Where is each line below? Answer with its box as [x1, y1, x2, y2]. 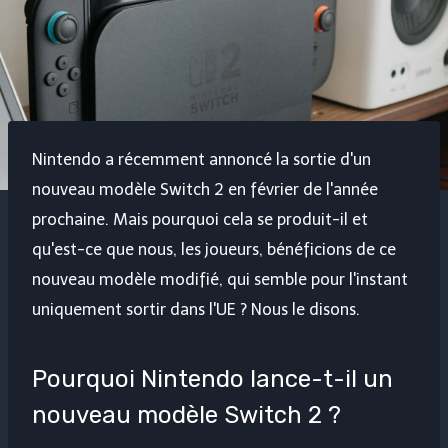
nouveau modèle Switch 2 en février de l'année [32, 180, 378, 200]
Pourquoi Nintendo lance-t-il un [32, 365, 393, 394]
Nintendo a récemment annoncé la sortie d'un [32, 150, 371, 170]
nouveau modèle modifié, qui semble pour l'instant [32, 270, 408, 290]
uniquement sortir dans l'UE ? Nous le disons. [32, 300, 360, 320]
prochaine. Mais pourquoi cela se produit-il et [32, 210, 368, 230]
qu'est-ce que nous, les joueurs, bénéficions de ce [32, 240, 396, 260]
